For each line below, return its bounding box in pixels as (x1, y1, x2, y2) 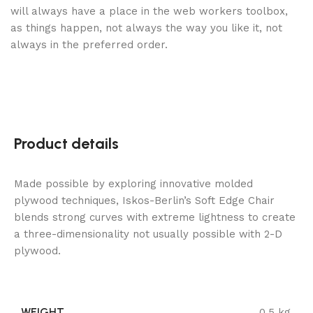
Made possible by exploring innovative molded (14, 177, 253, 191)
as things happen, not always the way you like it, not (10, 22, 282, 35)
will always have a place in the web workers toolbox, (10, 5, 288, 18)
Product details (14, 134, 119, 154)
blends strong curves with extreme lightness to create (14, 211, 296, 224)
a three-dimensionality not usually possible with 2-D (14, 228, 282, 241)
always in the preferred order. (10, 38, 168, 52)
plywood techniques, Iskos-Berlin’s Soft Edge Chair (14, 194, 275, 208)
